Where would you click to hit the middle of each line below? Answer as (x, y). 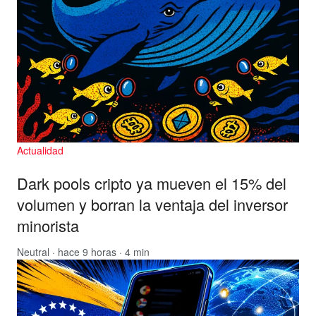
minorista (48, 226)
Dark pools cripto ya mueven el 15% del (152, 183)
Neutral (33, 252)
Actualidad (40, 150)
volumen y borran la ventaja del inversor (152, 205)
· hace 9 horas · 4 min (99, 252)
